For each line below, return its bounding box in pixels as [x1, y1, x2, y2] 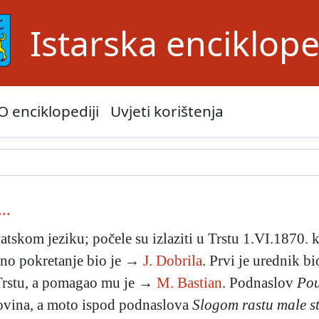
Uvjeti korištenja [110, 101, 224, 122]
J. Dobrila [143, 252, 202, 269]
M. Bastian [157, 274, 222, 291]
